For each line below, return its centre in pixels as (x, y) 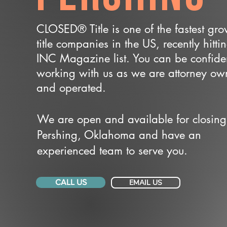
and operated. (71, 88)
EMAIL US (146, 183)
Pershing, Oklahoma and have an (119, 135)
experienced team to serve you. (112, 150)
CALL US (71, 182)
